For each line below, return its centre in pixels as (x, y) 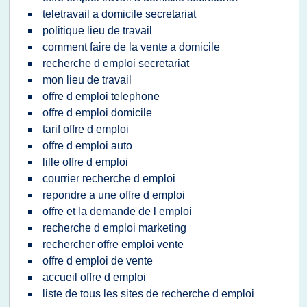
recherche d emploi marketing (114, 228)
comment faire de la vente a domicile (131, 47)
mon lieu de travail (87, 80)
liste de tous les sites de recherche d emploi (148, 294)
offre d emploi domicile (97, 113)
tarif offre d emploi (86, 129)
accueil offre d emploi (94, 277)
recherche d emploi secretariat (116, 63)
